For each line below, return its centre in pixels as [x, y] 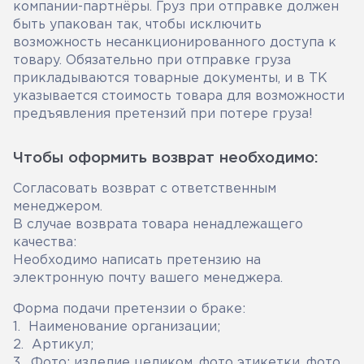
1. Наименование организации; [117, 327]
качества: [45, 243]
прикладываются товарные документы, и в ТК [170, 78]
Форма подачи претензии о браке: [129, 309]
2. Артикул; [53, 345]
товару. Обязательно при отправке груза [152, 61]
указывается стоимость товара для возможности [179, 96]
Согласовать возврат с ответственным [145, 189]
